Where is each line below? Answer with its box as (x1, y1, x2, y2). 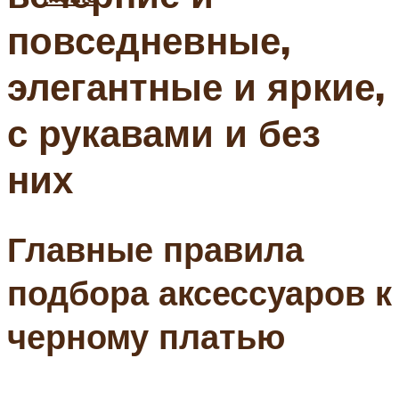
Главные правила (7, 227, 304, 272)
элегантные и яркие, (7, 63, 385, 110)
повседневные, (7, 17, 290, 64)
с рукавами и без (7, 110, 321, 157)
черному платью (7, 314, 285, 359)
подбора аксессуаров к (7, 271, 392, 315)
